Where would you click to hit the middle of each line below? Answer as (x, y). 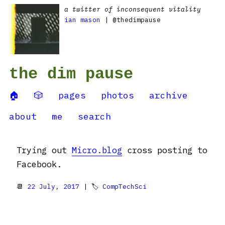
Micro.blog (97, 150)
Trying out (44, 150)
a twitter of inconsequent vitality (133, 9)
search (94, 116)
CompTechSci (125, 187)
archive (168, 95)
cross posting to (165, 150)
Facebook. (39, 164)
